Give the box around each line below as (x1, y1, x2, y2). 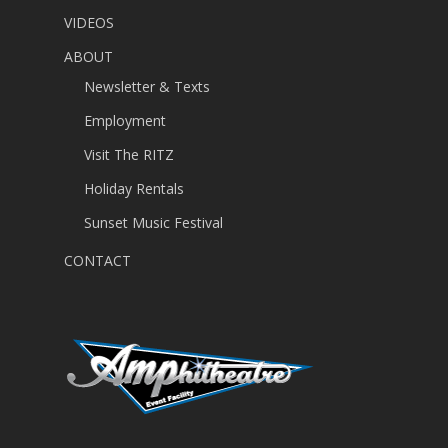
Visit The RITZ (84, 145, 174, 165)
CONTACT (64, 251, 131, 271)
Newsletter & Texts (84, 77, 210, 97)
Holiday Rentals (84, 179, 184, 199)
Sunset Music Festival (84, 213, 223, 233)
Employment (84, 111, 166, 131)
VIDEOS (64, 13, 114, 33)
